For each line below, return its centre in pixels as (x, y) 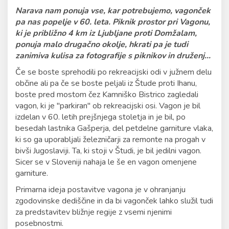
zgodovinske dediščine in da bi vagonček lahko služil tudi (114, 201)
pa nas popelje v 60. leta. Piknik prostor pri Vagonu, (113, 22)
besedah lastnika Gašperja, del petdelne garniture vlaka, (114, 129)
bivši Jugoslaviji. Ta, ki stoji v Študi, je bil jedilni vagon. (108, 151)
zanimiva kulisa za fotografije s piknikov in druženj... (113, 56)
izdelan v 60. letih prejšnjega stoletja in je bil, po (100, 117)
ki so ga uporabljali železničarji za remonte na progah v (110, 140)
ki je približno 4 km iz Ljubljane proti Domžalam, (106, 33)
